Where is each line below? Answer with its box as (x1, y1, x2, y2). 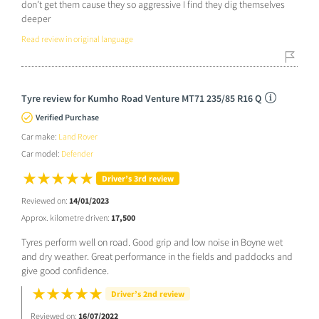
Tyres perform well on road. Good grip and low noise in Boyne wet (21, 235, 283, 249)
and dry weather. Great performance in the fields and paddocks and (21, 249, 293, 263)
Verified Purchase (36, 111, 99, 122)
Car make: (21, 130, 58, 142)
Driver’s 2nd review (111, 288, 184, 299)
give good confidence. (21, 263, 109, 277)
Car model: (21, 147, 61, 159)
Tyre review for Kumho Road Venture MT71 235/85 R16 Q (21, 91, 261, 105)
